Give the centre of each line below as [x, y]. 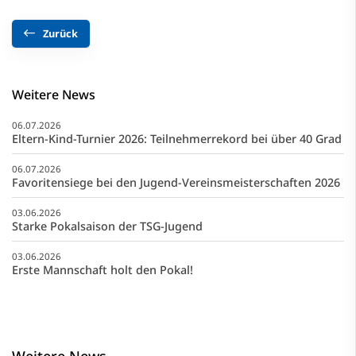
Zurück [60, 34]
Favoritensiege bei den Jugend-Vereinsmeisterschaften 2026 [176, 183]
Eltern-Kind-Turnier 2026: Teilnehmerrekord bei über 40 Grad [177, 139]
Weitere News [54, 95]
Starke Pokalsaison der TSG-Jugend [107, 226]
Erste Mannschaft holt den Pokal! [103, 270]
